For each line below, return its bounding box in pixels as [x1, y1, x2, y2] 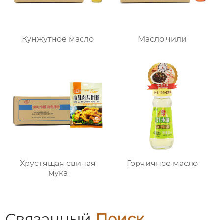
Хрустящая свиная [20, 159, 96, 168]
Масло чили [137, 34, 187, 44]
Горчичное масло [126, 159, 198, 168]
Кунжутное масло [22, 34, 94, 44]
